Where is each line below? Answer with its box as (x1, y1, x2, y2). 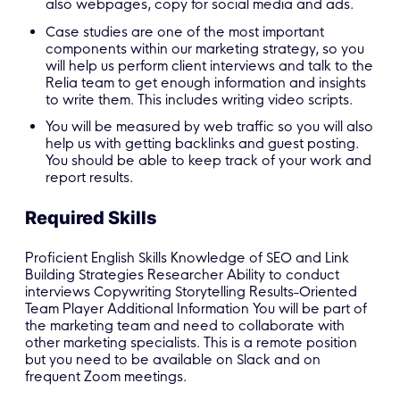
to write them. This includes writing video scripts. (46, 90, 354, 108)
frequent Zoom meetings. (25, 367, 187, 385)
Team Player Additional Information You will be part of (25, 299, 367, 317)
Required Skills (25, 206, 157, 229)
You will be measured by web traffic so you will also (46, 118, 374, 136)
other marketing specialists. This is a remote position (25, 333, 357, 351)
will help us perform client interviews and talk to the (46, 56, 374, 74)
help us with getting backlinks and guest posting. (46, 135, 360, 153)
